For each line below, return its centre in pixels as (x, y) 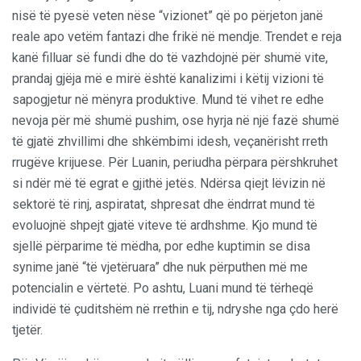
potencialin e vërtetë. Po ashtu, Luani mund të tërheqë (163, 288)
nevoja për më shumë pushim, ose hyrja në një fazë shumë (176, 120)
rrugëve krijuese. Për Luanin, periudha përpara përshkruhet (175, 162)
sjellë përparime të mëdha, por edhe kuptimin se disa (161, 246)
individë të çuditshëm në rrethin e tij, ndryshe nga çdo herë (175, 309)
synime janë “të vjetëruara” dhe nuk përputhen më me (160, 267)
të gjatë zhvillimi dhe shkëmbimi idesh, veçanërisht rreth (170, 141)
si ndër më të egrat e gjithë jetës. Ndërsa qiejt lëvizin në (169, 183)
